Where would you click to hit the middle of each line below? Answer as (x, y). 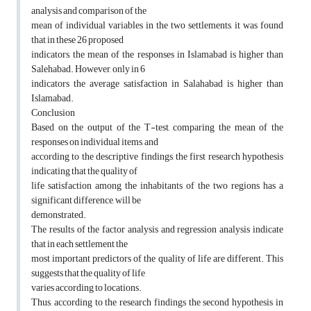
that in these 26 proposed (77, 40)
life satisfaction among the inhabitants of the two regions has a (157, 186)
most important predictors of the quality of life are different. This (157, 259)
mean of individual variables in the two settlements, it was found (157, 26)
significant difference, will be (86, 201)
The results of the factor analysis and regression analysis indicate (157, 230)
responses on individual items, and (95, 142)
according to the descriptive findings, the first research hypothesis (157, 157)
